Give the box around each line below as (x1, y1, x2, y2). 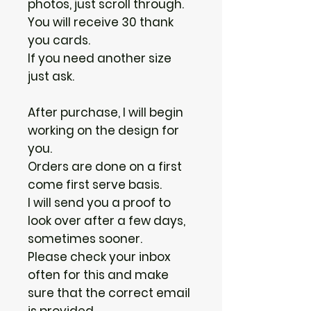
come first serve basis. (28, 176, 162, 193)
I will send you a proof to (28, 194, 171, 211)
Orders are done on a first (28, 158, 182, 175)
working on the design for (28, 121, 179, 139)
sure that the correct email (28, 284, 190, 301)
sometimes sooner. (28, 230, 142, 247)
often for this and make (28, 266, 169, 283)
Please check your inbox (28, 248, 171, 265)
